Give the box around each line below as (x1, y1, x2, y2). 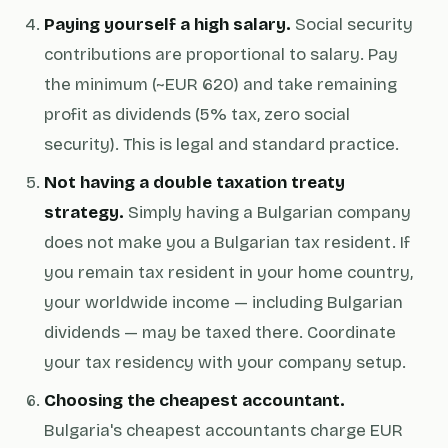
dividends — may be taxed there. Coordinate (44, 322, 396, 343)
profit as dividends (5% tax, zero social (44, 104, 350, 125)
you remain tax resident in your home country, (44, 262, 413, 283)
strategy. (44, 202, 124, 223)
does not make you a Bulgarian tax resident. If (44, 232, 410, 253)
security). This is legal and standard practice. (44, 134, 399, 155)
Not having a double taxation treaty (44, 172, 345, 193)
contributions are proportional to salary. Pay (44, 44, 398, 65)
